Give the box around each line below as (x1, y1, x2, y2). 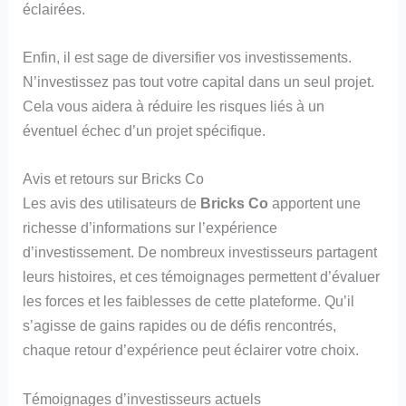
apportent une (268, 195, 362, 212)
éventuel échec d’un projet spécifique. (23, 122, 266, 140)
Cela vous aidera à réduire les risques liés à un (23, 98, 325, 115)
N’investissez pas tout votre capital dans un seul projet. (23, 73, 375, 91)
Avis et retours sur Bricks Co (23, 170, 205, 188)
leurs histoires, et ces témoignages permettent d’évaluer (23, 268, 381, 285)
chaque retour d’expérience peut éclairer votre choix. (23, 342, 360, 359)
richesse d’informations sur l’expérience (23, 219, 278, 237)
